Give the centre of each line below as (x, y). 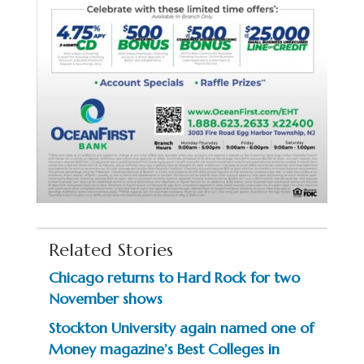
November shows (105, 298)
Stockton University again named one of (181, 327)
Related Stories (110, 249)
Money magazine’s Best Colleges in (164, 349)
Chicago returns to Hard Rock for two (174, 277)
